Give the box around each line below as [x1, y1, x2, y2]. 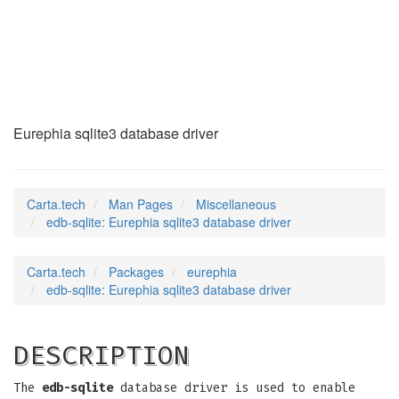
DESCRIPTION [13, 339, 190, 371]
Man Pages [109, 195, 173, 213]
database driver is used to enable [113, 380, 355, 395]
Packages [109, 263, 164, 281]
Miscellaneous [196, 195, 276, 213]
